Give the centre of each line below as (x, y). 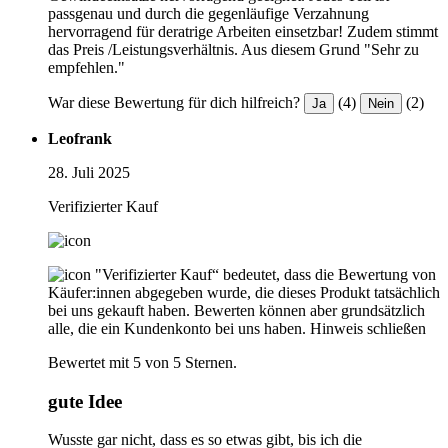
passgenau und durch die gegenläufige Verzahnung (208, 13)
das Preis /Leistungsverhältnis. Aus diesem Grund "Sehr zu (233, 49)
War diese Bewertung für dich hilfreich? (174, 102)
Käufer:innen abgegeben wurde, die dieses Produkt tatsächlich (244, 292)
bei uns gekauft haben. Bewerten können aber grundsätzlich (236, 310)
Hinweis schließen (368, 328)
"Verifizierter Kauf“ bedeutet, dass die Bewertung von (265, 274)
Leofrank (80, 138)
